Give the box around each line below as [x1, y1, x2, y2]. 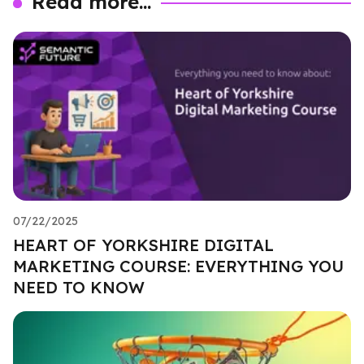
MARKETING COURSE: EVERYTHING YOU [13, 255, 344, 276]
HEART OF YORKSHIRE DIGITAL [13, 234, 274, 255]
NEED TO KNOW [13, 276, 145, 297]
